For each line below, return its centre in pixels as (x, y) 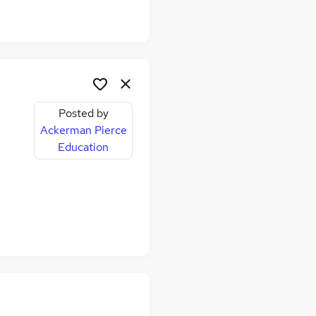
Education (83, 147)
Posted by (83, 114)
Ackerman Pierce (83, 130)
